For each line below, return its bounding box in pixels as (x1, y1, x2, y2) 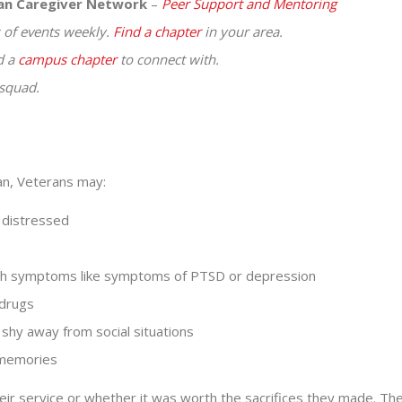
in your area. (200, 22, 283, 40)
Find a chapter (112, 22, 201, 40)
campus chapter (17, 49, 117, 68)
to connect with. (116, 49, 219, 68)
